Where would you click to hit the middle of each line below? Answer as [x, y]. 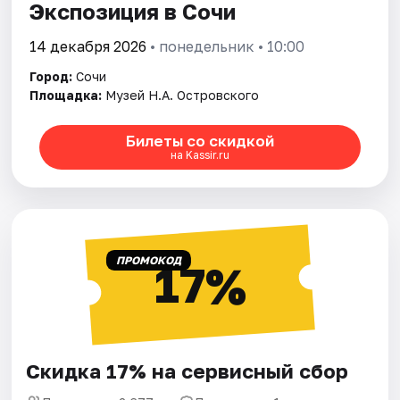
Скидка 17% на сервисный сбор [187, 371]
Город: [51, 76]
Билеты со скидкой [200, 141]
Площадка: [66, 95]
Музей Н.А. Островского [183, 95]
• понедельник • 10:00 [226, 46]
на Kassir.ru [200, 155]
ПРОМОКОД [148, 260]
